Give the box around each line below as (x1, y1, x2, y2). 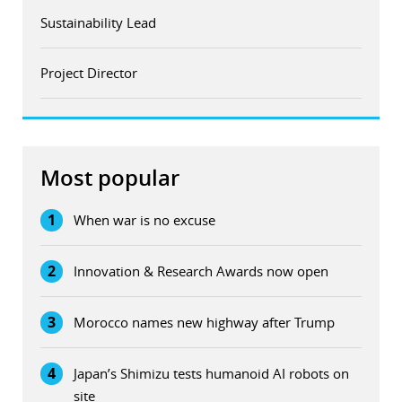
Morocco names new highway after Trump (74, 312, 335, 331)
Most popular (40, 162, 179, 192)
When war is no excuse (74, 210, 215, 229)
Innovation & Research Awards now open (74, 261, 328, 280)
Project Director (40, 63, 137, 82)
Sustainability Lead (40, 13, 156, 31)
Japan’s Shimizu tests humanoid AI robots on (74, 363, 349, 382)
